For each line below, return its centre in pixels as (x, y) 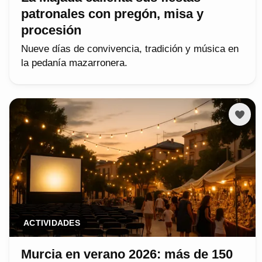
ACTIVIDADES (52, 223)
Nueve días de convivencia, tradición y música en (130, 49)
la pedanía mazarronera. (74, 63)
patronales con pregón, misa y (112, 14)
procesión (51, 30)
